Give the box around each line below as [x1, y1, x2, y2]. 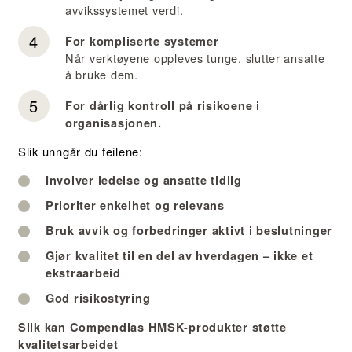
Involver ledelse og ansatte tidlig [46, 172, 242, 189]
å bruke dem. [65, 65, 138, 82]
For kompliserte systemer [65, 32, 219, 49]
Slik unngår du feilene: [18, 142, 143, 159]
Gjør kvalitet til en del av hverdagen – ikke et [46, 247, 313, 264]
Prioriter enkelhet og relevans [46, 197, 225, 214]
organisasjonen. [65, 114, 162, 130]
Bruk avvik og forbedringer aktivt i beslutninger [46, 222, 332, 239]
